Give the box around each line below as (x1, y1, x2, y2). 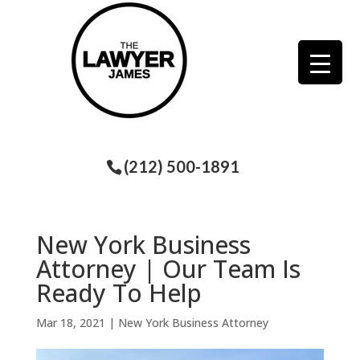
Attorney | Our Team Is (35, 252, 301, 285)
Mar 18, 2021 (35, 314, 105, 330)
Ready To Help (35, 276, 202, 309)
